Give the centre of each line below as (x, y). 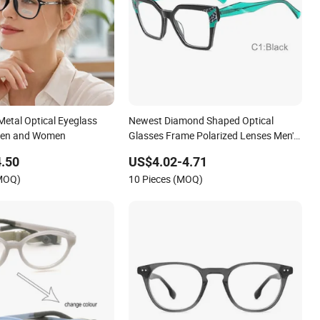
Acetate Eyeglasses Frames (190, 150)
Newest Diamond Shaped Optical (201, 120)
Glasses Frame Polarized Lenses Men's (214, 135)
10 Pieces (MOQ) (166, 179)
